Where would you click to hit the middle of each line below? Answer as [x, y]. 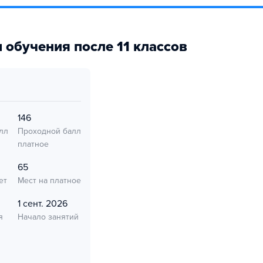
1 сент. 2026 [43, 204]
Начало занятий [48, 217]
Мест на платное [49, 181]
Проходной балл [49, 131]
